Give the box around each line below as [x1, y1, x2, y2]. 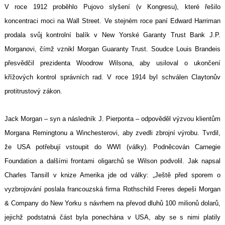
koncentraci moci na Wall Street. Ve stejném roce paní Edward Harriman [5, 17, 220, 25]
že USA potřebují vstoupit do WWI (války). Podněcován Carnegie [5, 143, 220, 151]
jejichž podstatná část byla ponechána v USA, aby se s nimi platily [5, 213, 220, 221]
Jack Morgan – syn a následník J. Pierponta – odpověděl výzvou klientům [5, 115, 220, 123]
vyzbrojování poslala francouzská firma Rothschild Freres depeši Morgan [5, 185, 220, 193]
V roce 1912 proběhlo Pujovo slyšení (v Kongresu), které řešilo [5, 3, 220, 11]
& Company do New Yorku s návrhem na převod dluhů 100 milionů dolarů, [5, 199, 220, 207]
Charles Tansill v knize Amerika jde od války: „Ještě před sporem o [5, 171, 220, 179]
